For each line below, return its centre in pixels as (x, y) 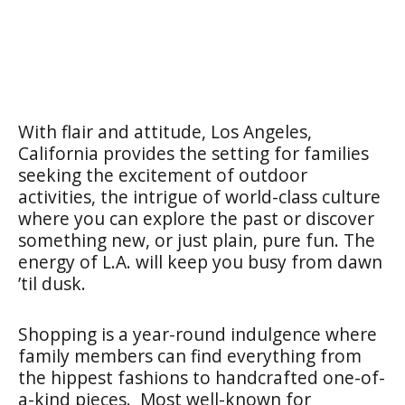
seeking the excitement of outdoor (163, 175)
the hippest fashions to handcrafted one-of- (202, 377)
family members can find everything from (190, 356)
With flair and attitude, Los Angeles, (165, 132)
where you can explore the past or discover (196, 218)
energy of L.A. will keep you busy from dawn (200, 262)
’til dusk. (54, 283)
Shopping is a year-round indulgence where (198, 334)
